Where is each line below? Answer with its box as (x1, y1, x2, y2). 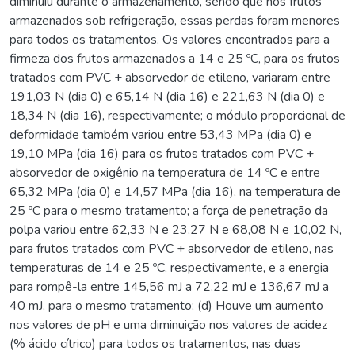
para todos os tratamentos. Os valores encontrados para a (10, 30, 330, 48)
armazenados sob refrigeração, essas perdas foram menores (10, 11, 340, 29)
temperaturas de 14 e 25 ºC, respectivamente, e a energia (10, 258, 329, 277)
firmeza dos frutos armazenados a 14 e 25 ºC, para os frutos (10, 49, 340, 67)
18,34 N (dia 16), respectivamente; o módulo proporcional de (10, 106, 345, 124)
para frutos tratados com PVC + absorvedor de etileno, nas (10, 239, 334, 258)
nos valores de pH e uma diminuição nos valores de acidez (10, 315, 327, 334)
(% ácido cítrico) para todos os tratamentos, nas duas (10, 334, 300, 353)
